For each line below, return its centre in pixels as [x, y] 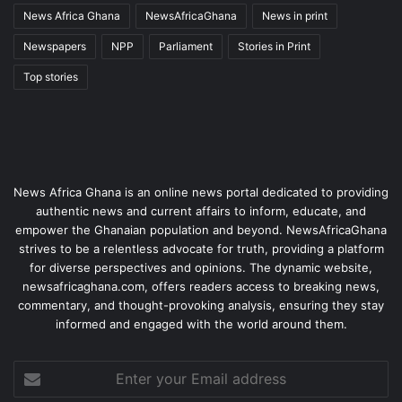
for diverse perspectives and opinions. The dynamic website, [201, 268]
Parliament [186, 47]
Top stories [51, 77]
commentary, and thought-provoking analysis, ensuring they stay [201, 306]
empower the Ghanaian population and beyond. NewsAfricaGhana [201, 230]
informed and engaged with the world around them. [201, 324]
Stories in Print [274, 47]
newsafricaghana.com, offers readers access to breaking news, [201, 287]
